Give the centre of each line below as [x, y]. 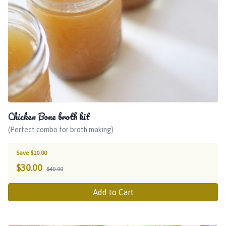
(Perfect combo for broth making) [61, 129]
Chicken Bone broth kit [49, 116]
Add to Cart [113, 192]
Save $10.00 [32, 153]
